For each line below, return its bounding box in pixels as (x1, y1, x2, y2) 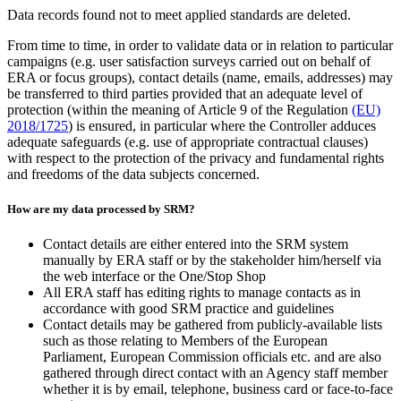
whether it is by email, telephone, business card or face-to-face (43, 381, 393, 397)
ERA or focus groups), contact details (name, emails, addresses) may (7, 69, 393, 85)
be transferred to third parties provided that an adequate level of (7, 85, 363, 101)
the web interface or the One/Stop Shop (43, 269, 266, 285)
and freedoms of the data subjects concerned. (7, 166, 260, 182)
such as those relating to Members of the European (43, 333, 328, 349)
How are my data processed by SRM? (7, 202, 195, 217)
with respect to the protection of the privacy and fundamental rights (7, 149, 384, 166)
